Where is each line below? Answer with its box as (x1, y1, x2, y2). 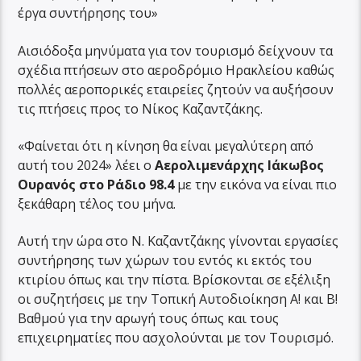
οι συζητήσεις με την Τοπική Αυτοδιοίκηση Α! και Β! (18, 290, 338, 309)
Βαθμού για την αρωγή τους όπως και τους (18, 309, 280, 328)
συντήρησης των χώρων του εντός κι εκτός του (18, 251, 313, 270)
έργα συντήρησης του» (18, 4, 159, 23)
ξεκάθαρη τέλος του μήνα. (18, 194, 176, 213)
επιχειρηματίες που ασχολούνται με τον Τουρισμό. (18, 329, 334, 347)
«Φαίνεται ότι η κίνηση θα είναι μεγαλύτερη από (18, 136, 314, 155)
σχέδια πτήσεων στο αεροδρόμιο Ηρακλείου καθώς (18, 60, 335, 79)
